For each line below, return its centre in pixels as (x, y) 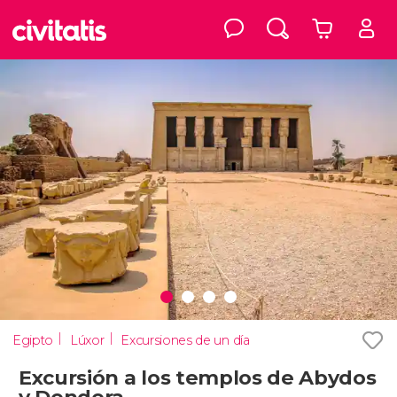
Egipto (33, 340)
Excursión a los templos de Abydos (198, 377)
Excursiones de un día (185, 340)
